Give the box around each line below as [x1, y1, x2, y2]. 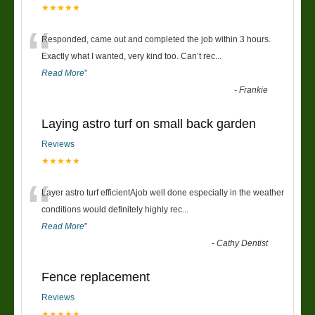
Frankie [239, 84, 269, 95]
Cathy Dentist [217, 238, 269, 248]
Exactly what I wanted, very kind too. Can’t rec [41, 51, 215, 61]
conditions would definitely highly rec [41, 204, 182, 214]
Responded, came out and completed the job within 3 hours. [41, 34, 271, 44]
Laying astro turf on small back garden [41, 116, 256, 131]
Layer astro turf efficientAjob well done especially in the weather [41, 187, 284, 198]
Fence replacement [41, 269, 150, 284]
